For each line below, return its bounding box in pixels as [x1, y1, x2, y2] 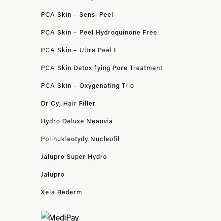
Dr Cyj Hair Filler [40, 99, 96, 107]
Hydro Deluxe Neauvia [40, 116, 113, 125]
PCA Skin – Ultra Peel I [40, 45, 116, 54]
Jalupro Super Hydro [40, 152, 107, 160]
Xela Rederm [40, 187, 82, 196]
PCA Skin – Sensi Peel [40, 10, 113, 18]
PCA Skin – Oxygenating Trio [40, 81, 134, 89]
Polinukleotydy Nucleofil [40, 134, 120, 143]
